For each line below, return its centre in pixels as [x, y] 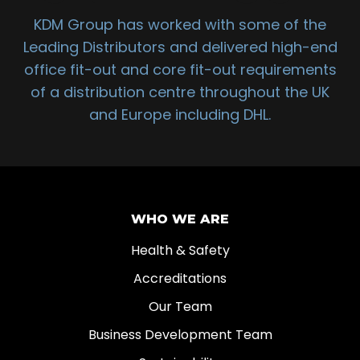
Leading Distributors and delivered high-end [180, 47]
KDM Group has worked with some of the [180, 25]
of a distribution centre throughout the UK [180, 92]
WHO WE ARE [180, 219]
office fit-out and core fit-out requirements [180, 70]
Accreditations [180, 279]
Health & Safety [180, 251]
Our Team [180, 307]
